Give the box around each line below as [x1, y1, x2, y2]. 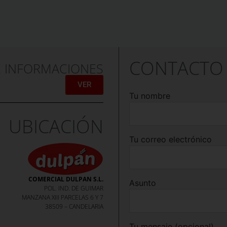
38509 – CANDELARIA [45, 202, 103, 211]
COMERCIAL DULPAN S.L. [28, 174, 103, 183]
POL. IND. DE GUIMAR [44, 183, 103, 193]
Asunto [129, 177, 156, 188]
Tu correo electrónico [129, 134, 212, 144]
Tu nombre [129, 90, 170, 101]
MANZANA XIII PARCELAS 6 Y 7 [21, 193, 103, 202]
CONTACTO [129, 55, 223, 81]
